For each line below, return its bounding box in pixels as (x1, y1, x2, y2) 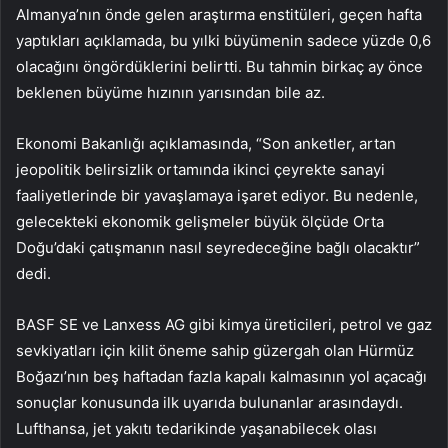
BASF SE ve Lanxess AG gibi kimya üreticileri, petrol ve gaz (16, 315, 432, 335)
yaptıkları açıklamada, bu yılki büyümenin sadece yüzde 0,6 (16, 31, 431, 51)
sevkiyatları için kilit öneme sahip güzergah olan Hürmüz (16, 341, 414, 361)
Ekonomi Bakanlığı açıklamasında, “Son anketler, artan (16, 134, 396, 154)
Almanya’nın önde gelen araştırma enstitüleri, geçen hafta (16, 5, 422, 25)
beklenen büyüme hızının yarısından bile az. (16, 83, 325, 103)
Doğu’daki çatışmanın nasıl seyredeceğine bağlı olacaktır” (16, 238, 420, 258)
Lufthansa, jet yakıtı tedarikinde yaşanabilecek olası (16, 419, 377, 439)
